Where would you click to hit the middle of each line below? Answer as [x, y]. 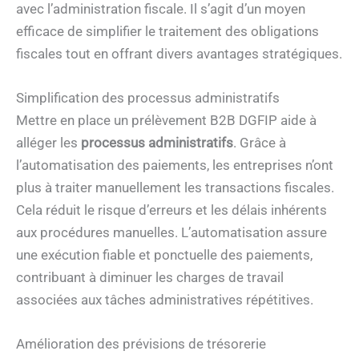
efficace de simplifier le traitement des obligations [167, 31]
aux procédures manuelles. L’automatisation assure [171, 232]
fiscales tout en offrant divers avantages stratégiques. [179, 53]
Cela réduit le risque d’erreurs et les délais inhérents [171, 210]
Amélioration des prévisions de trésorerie [141, 343]
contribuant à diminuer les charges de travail [150, 277]
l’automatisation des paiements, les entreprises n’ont [175, 165]
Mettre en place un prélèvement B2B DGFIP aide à [166, 120]
